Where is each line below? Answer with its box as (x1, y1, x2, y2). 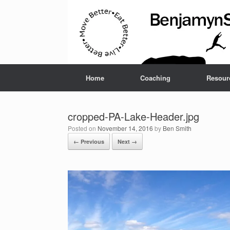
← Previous (73, 138, 104, 145)
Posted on (72, 124, 98, 132)
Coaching (140, 73, 170, 83)
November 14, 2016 (98, 124, 153, 132)
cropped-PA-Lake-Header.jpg (68, 109, 199, 124)
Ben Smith (163, 124, 191, 132)
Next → (118, 138, 137, 145)
